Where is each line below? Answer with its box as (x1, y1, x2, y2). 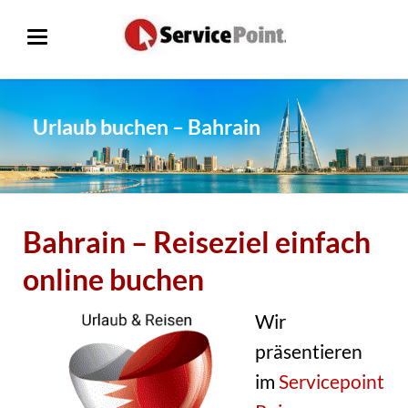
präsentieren (254, 339, 362, 363)
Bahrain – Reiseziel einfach (22, 224, 371, 260)
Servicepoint (278, 369, 384, 393)
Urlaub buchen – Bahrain (32, 114, 260, 140)
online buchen (22, 261, 204, 298)
